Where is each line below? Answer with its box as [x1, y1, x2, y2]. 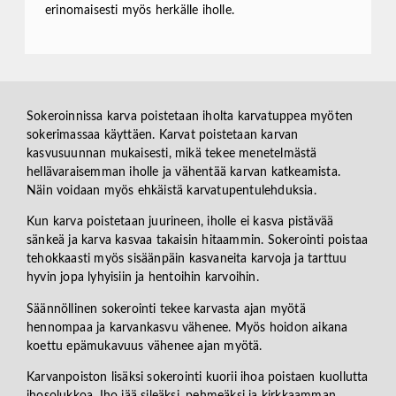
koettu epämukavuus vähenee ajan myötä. [27, 339, 263, 353]
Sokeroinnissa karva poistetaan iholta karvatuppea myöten [27, 110, 354, 123]
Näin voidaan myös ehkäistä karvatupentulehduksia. [27, 184, 316, 197]
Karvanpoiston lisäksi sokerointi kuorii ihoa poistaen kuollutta [27, 370, 369, 384]
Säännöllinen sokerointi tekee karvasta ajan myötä [27, 302, 306, 316]
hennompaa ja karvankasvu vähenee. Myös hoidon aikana [27, 321, 348, 334]
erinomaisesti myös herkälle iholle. [45, 4, 234, 18]
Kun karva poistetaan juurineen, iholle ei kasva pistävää [27, 216, 334, 229]
